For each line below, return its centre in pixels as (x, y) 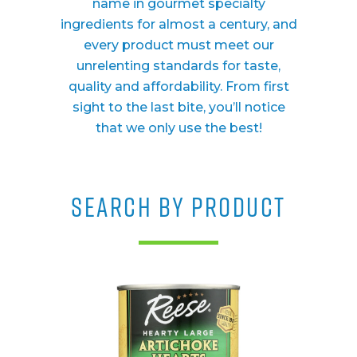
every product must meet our (178, 45)
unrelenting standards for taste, (178, 65)
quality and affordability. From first (178, 86)
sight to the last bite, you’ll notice (178, 107)
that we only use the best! (178, 127)
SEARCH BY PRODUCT (178, 207)
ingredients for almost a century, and (178, 24)
